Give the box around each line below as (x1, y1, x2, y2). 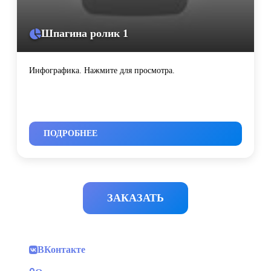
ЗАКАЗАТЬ (107, 192, 164, 204)
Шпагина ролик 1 (41, 27, 128, 40)
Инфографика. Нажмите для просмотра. (29, 66, 175, 76)
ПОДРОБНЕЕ (44, 129, 97, 139)
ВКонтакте (38, 244, 85, 255)
